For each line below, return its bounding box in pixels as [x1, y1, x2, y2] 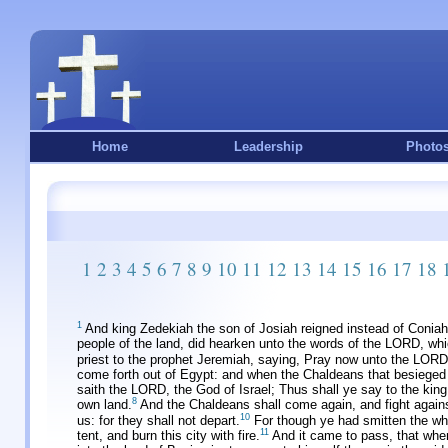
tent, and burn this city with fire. [77, 428, 260, 444]
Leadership [234, 139, 303, 154]
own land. [77, 397, 132, 413]
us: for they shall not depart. [77, 412, 240, 428]
